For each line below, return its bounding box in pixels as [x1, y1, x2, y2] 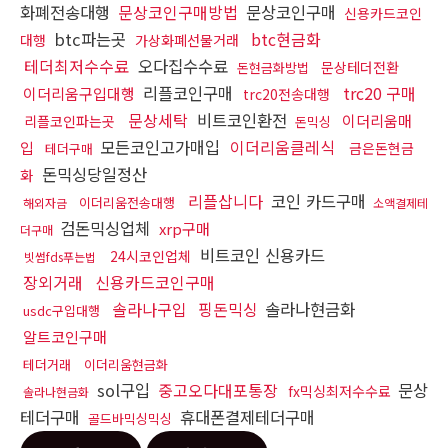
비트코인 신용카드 [200, 242, 325, 267]
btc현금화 [251, 26, 321, 51]
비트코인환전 [192, 107, 292, 132]
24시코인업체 [110, 245, 195, 266]
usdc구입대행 [23, 300, 100, 320]
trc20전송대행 [243, 83, 330, 104]
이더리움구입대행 [23, 82, 135, 104]
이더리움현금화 [84, 354, 168, 374]
